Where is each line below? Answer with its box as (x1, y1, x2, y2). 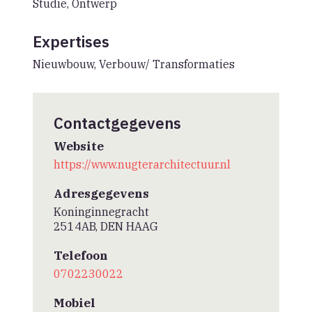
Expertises (32, 31, 109, 52)
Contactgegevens (53, 112, 181, 133)
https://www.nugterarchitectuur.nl (53, 157, 231, 171)
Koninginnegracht (53, 204, 149, 219)
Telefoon (53, 247, 108, 263)
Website (53, 138, 104, 154)
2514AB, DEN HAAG (53, 219, 158, 233)
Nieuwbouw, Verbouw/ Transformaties (32, 56, 235, 71)
